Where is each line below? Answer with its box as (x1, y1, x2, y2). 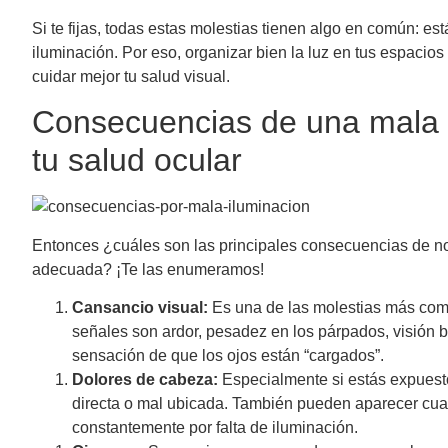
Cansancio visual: (72, 299, 208, 317)
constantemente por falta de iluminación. (72, 419, 362, 437)
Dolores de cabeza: (72, 371, 218, 389)
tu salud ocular (32, 142, 251, 179)
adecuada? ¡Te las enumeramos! (32, 260, 272, 278)
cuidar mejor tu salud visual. (32, 67, 234, 85)
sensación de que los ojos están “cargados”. (72, 347, 388, 365)
